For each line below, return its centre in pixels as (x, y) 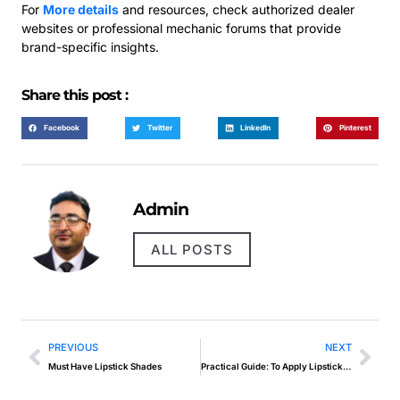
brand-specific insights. (90, 46)
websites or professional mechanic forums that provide (181, 28)
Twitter (160, 128)
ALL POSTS (192, 250)
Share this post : (75, 96)
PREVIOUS (73, 348)
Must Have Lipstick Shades (105, 367)
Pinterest (355, 128)
